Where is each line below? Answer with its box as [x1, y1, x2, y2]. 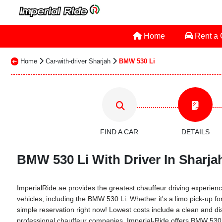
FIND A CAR [100, 128, 138, 136]
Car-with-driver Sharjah [46, 57, 111, 65]
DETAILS [181, 128, 210, 136]
